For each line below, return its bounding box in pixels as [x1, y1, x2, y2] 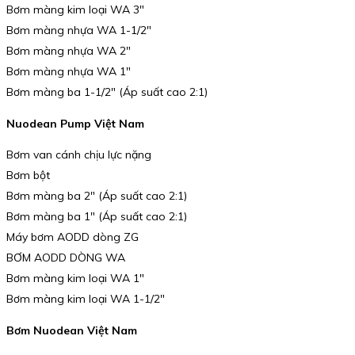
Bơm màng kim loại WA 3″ [6, 2, 144, 17]
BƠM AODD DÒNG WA [6, 250, 125, 265]
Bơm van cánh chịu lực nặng [6, 147, 151, 162]
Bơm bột [6, 168, 50, 183]
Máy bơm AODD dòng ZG [6, 230, 139, 245]
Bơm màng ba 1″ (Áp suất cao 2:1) [6, 209, 187, 224]
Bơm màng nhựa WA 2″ [6, 44, 131, 59]
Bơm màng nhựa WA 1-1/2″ [6, 23, 151, 38]
